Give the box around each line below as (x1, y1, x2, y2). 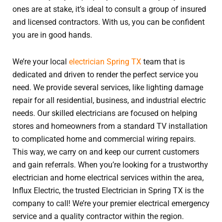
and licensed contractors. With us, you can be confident (12, 17, 205, 27)
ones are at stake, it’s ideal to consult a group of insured (12, 4, 206, 14)
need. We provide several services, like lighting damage (12, 82, 203, 92)
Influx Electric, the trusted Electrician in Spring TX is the (12, 185, 204, 195)
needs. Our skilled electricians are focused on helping (12, 108, 197, 118)
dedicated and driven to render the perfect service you (12, 69, 198, 79)
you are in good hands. (12, 30, 92, 40)
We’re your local (12, 56, 69, 66)
